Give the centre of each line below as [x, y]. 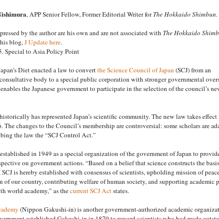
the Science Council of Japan [135, 70]
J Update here [42, 42]
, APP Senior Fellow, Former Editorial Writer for [89, 14]
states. [120, 190]
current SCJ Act [90, 190]
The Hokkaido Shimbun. [185, 14]
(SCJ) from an [192, 70]
